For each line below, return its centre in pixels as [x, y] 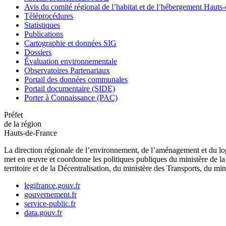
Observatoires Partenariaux [67, 71]
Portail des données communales [76, 80]
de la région [23, 124]
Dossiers [38, 52]
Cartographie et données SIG [70, 43]
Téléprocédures [49, 16]
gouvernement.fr [50, 195]
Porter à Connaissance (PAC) [71, 98]
